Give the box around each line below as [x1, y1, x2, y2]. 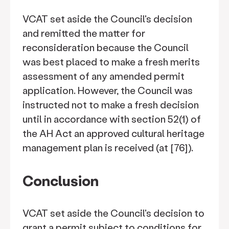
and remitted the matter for [22, 27, 145, 39]
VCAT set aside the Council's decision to [22, 207, 204, 219]
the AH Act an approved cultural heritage [22, 127, 204, 140]
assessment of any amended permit [22, 70, 185, 82]
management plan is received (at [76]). [22, 141, 193, 154]
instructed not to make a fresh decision [22, 98, 199, 111]
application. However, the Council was [22, 84, 193, 97]
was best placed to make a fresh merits [22, 55, 200, 68]
